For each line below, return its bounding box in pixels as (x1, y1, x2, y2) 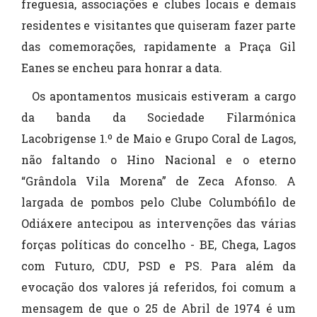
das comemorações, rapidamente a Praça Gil (21, 39, 296, 54)
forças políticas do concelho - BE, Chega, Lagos (21, 237, 296, 253)
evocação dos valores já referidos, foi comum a (21, 279, 296, 295)
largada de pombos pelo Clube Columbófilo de (21, 195, 296, 210)
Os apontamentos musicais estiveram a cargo (32, 88, 296, 104)
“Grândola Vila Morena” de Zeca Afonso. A (21, 173, 296, 189)
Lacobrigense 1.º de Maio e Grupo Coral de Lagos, (21, 131, 296, 146)
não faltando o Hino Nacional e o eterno (21, 152, 296, 168)
